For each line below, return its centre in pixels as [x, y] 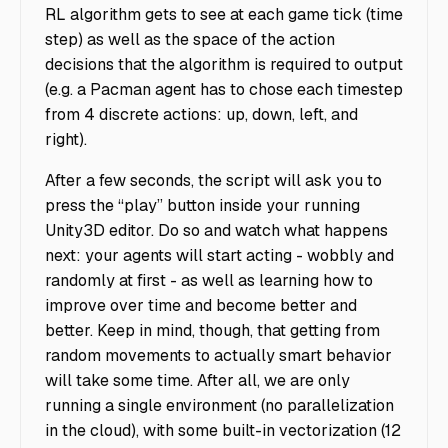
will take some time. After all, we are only [197, 381]
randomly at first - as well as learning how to [209, 281]
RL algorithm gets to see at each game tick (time [224, 15]
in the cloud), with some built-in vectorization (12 [223, 431]
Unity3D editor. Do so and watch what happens [216, 231]
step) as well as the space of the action [190, 40]
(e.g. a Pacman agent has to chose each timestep [224, 90]
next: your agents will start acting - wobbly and [219, 256]
